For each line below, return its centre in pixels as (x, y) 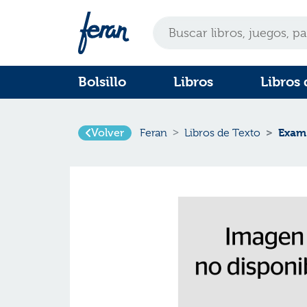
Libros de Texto (222, 133)
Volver (108, 133)
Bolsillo (102, 82)
